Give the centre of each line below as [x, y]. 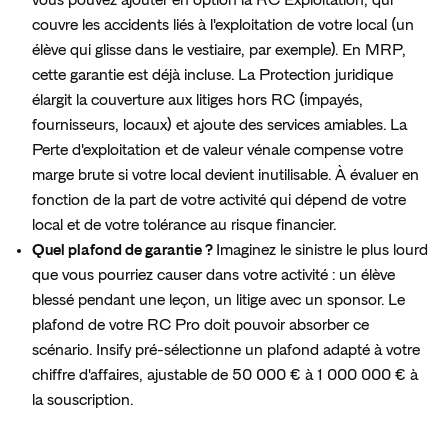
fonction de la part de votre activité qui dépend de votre [219, 200]
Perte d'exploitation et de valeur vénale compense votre [217, 150]
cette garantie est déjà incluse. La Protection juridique [212, 75]
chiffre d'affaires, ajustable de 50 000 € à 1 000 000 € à [225, 375]
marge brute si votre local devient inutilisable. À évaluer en [225, 175]
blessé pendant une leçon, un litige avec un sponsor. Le [218, 300]
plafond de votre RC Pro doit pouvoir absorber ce [200, 325]
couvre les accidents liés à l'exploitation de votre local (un [223, 25]
